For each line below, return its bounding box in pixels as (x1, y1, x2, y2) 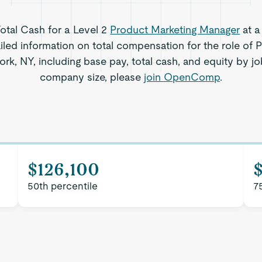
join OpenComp (143, 71, 220, 83)
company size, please (39, 71, 144, 83)
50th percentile (27, 180, 98, 192)
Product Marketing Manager (110, 23, 240, 36)
